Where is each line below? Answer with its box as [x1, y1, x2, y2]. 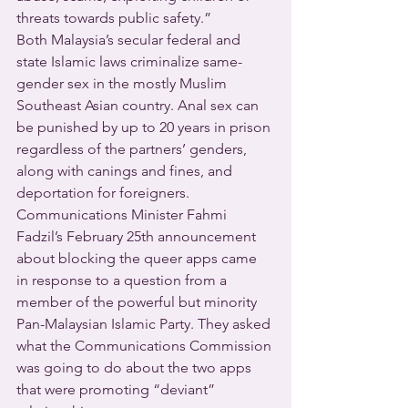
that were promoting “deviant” [16, 381, 219, 398]
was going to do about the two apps [16, 359, 255, 376]
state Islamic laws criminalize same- [16, 53, 242, 70]
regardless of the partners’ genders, [16, 140, 250, 158]
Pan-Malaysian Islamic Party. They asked [16, 315, 274, 332]
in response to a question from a [16, 271, 230, 289]
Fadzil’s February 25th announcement [16, 228, 260, 245]
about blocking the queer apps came [16, 250, 260, 267]
